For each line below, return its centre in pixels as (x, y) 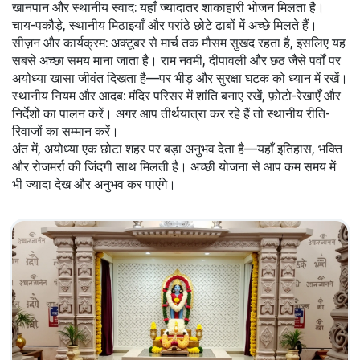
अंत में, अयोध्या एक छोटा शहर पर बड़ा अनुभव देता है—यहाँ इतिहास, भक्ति (177, 149)
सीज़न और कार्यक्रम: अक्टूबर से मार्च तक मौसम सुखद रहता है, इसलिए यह (179, 43)
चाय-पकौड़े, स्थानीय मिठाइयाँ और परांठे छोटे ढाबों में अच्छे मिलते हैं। (165, 25)
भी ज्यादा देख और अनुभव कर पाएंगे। (94, 184)
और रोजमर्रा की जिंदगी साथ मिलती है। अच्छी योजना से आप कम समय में (174, 166)
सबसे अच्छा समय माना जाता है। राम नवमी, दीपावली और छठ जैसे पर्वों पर (176, 60)
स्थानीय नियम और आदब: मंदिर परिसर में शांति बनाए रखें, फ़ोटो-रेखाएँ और (176, 96)
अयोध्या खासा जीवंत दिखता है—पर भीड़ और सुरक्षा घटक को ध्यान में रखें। (180, 78)
